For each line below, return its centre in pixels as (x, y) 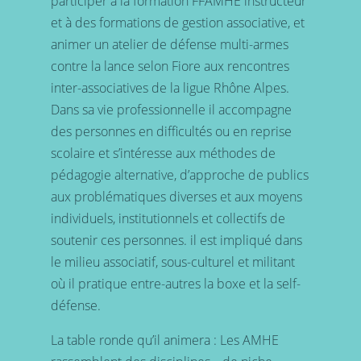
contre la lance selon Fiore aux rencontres (170, 66)
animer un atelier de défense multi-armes (169, 44)
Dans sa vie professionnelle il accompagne (171, 109)
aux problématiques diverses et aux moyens (176, 196)
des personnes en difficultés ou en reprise (171, 131)
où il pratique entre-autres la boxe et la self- (175, 283)
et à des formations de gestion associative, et (177, 22)
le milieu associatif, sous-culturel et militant (172, 261)
